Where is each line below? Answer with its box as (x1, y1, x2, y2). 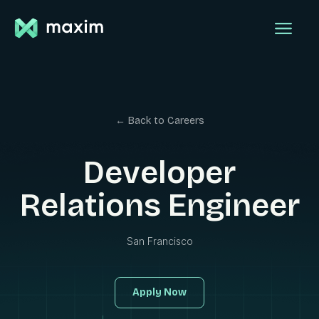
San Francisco (126, 235, 193, 247)
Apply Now (132, 286, 187, 298)
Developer (83, 154, 236, 192)
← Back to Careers (115, 115, 204, 127)
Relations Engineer (19, 187, 300, 224)
